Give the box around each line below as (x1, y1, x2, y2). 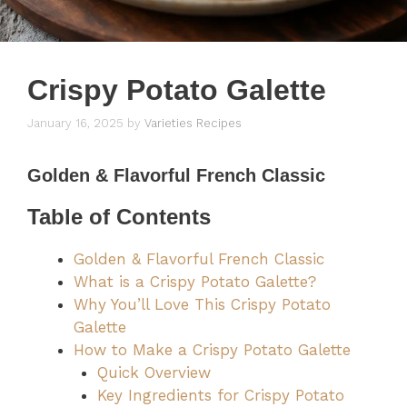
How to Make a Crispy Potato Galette (74, 341, 351, 360)
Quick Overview (96, 363, 211, 382)
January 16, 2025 (27, 116, 124, 131)
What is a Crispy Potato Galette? (74, 273, 316, 292)
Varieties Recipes (144, 116, 242, 131)
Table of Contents (27, 204, 211, 230)
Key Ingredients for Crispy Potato (96, 386, 344, 405)
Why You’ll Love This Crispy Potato (74, 295, 331, 314)
